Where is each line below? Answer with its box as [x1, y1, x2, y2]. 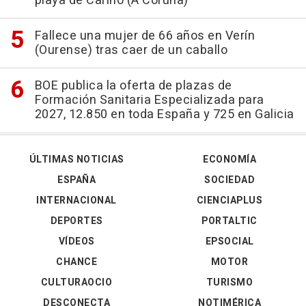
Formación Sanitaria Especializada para [34, 91, 264, 109]
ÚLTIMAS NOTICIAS [29, 152, 124, 167]
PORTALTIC [201, 214, 258, 228]
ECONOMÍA [203, 152, 256, 167]
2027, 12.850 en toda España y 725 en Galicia [34, 105, 294, 124]
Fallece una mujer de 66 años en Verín [34, 27, 255, 45]
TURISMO [206, 275, 253, 290]
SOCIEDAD [204, 173, 255, 187]
